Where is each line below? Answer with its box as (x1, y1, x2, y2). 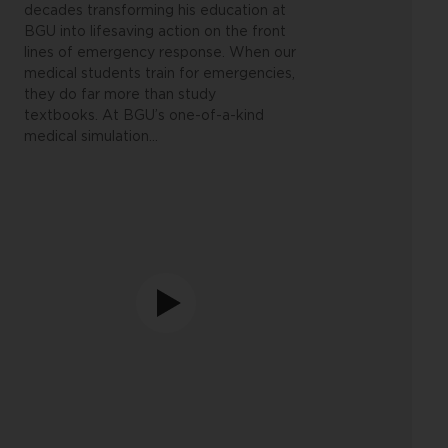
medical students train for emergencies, (24, 67, 296, 81)
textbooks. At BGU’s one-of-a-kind (24, 109, 265, 123)
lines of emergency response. (24, 46, 226, 60)
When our (229, 46, 297, 60)
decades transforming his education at (24, 4, 287, 18)
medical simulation (24, 130, 150, 144)
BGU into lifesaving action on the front (24, 25, 287, 39)
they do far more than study (24, 88, 217, 102)
